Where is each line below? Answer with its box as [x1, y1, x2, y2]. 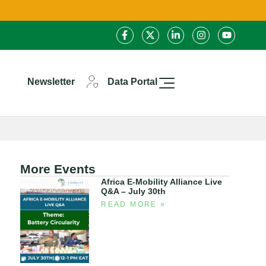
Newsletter [27, 76, 75, 87]
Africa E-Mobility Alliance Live [101, 176, 223, 186]
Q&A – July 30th [101, 186, 166, 196]
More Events [20, 161, 96, 176]
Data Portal [107, 76, 158, 87]
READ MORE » [101, 199, 166, 208]
